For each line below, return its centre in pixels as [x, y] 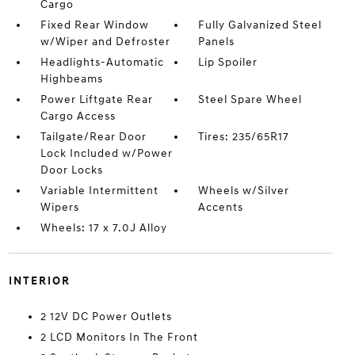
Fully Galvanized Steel [260, 25]
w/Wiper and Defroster [105, 41]
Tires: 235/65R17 [244, 136]
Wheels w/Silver [244, 190]
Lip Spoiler [228, 62]
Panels [217, 41]
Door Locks [71, 170]
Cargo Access [78, 116]
